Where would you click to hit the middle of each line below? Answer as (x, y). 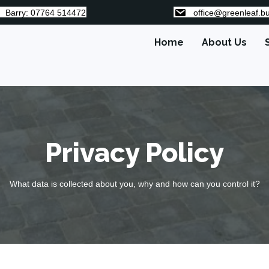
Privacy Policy (134, 153)
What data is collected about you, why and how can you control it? (134, 184)
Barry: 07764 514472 (46, 13)
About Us (225, 43)
